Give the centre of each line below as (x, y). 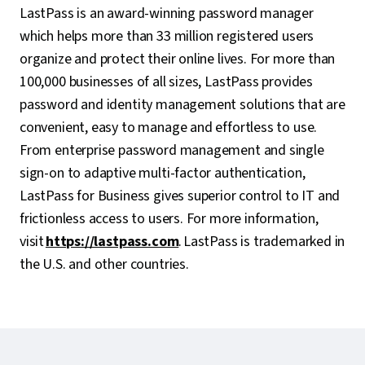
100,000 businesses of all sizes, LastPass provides (167, 82)
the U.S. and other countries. (106, 265)
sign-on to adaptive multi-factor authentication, (163, 174)
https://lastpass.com (112, 242)
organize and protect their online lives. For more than (178, 59)
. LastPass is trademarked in (262, 242)
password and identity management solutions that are (182, 105)
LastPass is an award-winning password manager (167, 14)
